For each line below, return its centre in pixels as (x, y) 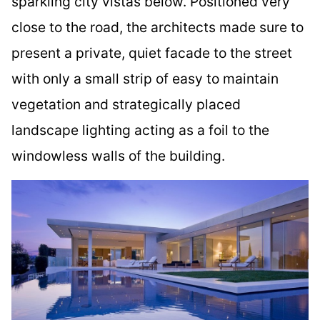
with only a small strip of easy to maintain (145, 78)
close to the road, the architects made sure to (157, 27)
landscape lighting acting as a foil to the (140, 130)
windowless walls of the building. (118, 155)
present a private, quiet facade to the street (152, 52)
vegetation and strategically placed (126, 104)
